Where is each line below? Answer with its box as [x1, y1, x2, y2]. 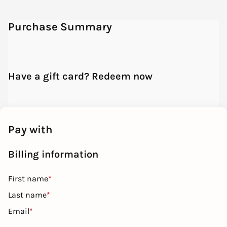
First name [8, 174, 48, 183]
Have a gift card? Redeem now [8, 70, 153, 82]
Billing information [8, 148, 98, 160]
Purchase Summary [8, 20, 112, 33]
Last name [8, 190, 47, 200]
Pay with [8, 123, 53, 136]
